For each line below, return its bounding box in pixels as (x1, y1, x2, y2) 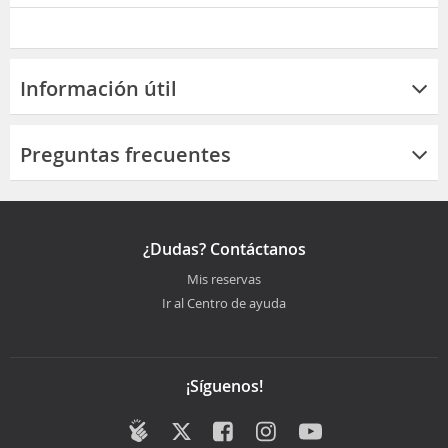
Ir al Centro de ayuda (162, 293, 286, 312)
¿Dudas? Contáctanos (142, 237, 306, 260)
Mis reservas (187, 269, 261, 288)
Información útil (20, 74, 177, 102)
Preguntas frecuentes (20, 140, 231, 168)
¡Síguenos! (185, 374, 263, 397)
